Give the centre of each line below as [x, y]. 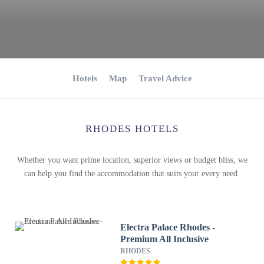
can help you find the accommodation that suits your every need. [132, 174]
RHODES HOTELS [132, 129]
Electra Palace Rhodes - [168, 227]
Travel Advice [165, 78]
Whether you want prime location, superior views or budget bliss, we [132, 160]
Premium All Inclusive [165, 239]
